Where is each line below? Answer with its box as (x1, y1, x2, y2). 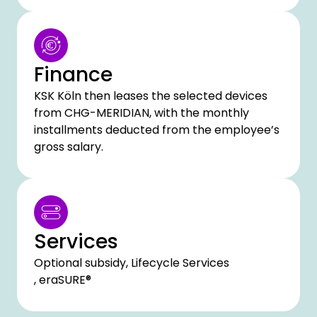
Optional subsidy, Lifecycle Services (34, 255, 229, 271)
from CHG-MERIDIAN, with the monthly (34, 105, 249, 121)
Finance (34, 61, 113, 88)
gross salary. (34, 139, 103, 155)
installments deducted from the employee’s (34, 122, 279, 138)
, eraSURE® (34, 272, 91, 288)
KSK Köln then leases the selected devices (34, 88, 267, 104)
